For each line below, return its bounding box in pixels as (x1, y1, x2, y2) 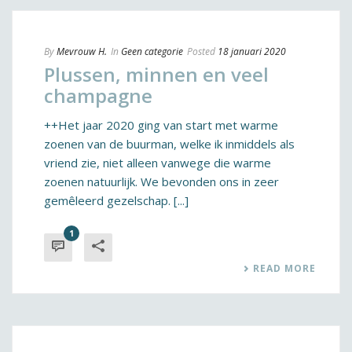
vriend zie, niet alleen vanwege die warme (44, 155, 271, 170)
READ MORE (253, 262, 316, 275)
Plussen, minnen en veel (44, 61, 269, 87)
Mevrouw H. (57, 45, 107, 58)
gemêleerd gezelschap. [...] (44, 192, 189, 208)
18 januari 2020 (218, 45, 286, 58)
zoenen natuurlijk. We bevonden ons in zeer (44, 174, 279, 189)
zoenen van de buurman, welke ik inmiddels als (44, 136, 295, 152)
